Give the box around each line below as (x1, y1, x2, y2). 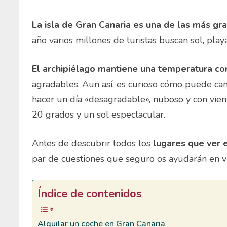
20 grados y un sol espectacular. (32, 108, 166, 121)
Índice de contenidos (37, 185, 142, 201)
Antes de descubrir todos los (32, 137, 154, 149)
